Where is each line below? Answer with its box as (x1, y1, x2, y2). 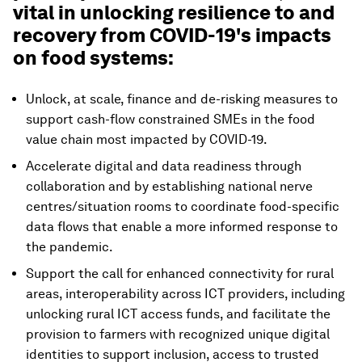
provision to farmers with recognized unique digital (26, 326, 330, 342)
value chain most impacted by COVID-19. (26, 132, 267, 147)
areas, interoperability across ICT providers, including (26, 286, 345, 301)
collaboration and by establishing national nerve (26, 179, 313, 194)
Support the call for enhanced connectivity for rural (26, 266, 334, 281)
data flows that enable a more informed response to (26, 219, 338, 234)
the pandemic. (26, 239, 113, 255)
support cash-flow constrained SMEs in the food (26, 112, 315, 127)
